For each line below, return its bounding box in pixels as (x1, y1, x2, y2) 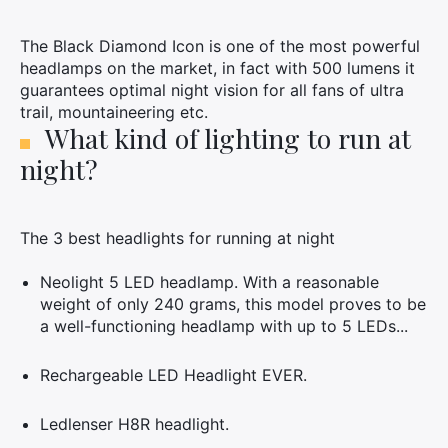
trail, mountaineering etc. (20, 102, 208, 122)
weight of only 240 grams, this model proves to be (40, 294, 426, 314)
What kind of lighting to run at (45, 120, 411, 156)
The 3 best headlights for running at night (20, 228, 335, 248)
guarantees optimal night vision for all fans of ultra (20, 80, 404, 100)
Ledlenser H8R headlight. (40, 414, 229, 434)
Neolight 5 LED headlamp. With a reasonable (40, 272, 379, 292)
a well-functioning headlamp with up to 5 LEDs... (40, 316, 408, 336)
